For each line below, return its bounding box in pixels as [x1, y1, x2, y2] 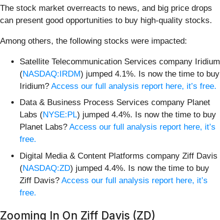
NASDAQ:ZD [23, 163, 70, 173]
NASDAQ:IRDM [23, 69, 81, 79]
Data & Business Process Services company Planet [20, 98, 210, 108]
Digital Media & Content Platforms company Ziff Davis [20, 151, 218, 161]
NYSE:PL [43, 110, 77, 120]
